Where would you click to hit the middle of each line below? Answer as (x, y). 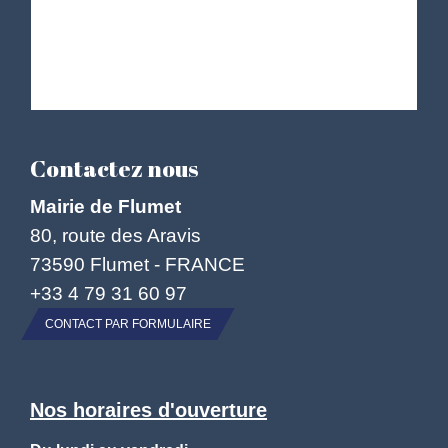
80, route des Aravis (115, 235)
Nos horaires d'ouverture (148, 410)
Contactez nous (114, 169)
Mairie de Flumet (105, 206)
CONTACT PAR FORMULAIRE (128, 324)
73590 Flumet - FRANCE (137, 264)
